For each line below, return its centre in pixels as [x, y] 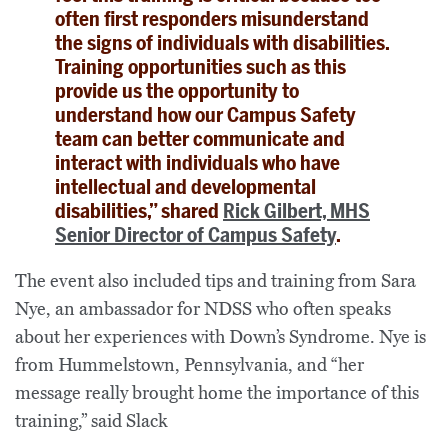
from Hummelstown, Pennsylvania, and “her [189, 364]
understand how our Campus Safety [205, 114]
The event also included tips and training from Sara [215, 280]
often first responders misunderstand [212, 18]
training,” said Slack [91, 420]
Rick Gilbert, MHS [296, 210]
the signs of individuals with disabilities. [222, 42]
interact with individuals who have [197, 162]
